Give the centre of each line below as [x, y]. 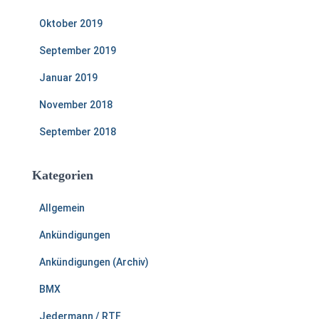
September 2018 [78, 132]
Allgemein [62, 208]
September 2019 [78, 51]
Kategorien [63, 175]
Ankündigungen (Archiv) [94, 262]
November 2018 [76, 105]
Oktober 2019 [71, 23]
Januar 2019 [68, 78]
